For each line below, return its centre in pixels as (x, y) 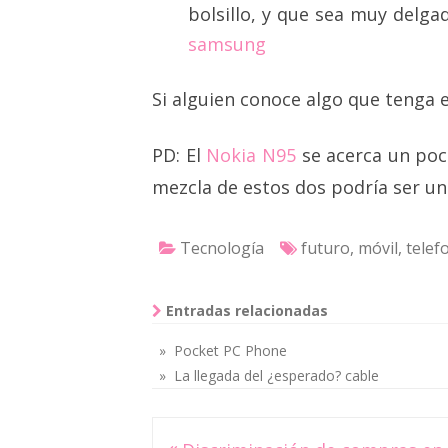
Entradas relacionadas (245, 310)
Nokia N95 (251, 155)
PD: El (179, 155)
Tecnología (222, 248)
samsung (227, 44)
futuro (325, 248)
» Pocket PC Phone (223, 350)
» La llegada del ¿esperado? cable (269, 375)
